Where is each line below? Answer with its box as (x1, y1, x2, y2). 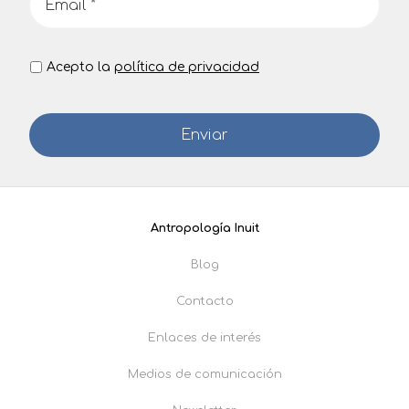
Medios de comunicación (127, 367, 282, 381)
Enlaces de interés (148, 330, 261, 344)
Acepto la (47, 59, 114, 74)
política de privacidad (114, 59, 259, 74)
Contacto (175, 294, 234, 308)
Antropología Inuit (150, 221, 259, 235)
